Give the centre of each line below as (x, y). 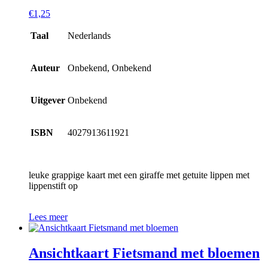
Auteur (45, 68)
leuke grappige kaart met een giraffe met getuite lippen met (139, 175)
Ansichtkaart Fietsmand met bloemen (144, 253)
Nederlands (89, 36)
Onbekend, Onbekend (109, 68)
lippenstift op (53, 186)
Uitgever (48, 100)
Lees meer (48, 217)
